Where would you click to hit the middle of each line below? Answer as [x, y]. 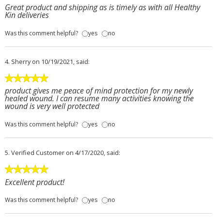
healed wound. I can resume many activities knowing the [99, 99]
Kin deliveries [27, 15]
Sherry [21, 61]
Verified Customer [38, 152]
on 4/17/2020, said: [93, 152]
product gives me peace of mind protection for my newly [99, 91]
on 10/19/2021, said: [61, 61]
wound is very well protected [52, 106]
